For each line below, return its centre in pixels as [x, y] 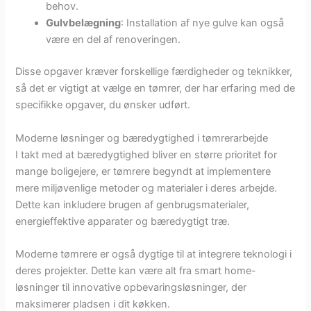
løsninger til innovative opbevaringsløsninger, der [131, 287]
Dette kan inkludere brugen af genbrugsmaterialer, [133, 204]
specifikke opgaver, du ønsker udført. [103, 105]
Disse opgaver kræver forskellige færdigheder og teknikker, [154, 72]
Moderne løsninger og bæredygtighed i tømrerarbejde [142, 138]
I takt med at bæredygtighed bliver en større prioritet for [146, 154]
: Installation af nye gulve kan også [203, 23]
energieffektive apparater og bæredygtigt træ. [123, 221]
